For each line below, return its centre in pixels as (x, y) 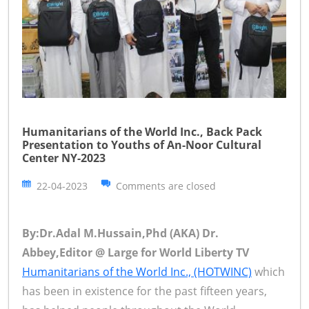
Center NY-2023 (64, 158)
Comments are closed (166, 186)
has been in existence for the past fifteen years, (144, 291)
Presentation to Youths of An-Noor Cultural (142, 144)
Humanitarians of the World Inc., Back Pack (142, 131)
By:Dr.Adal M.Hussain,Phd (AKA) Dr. (120, 233)
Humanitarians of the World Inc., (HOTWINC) (137, 271)
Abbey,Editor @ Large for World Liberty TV (136, 252)
